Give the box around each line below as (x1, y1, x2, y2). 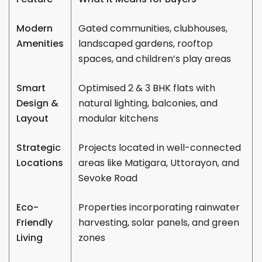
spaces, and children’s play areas (78, 51, 232, 65)
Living (16, 230, 43, 244)
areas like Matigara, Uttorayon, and (78, 156, 240, 170)
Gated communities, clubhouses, (78, 21, 228, 35)
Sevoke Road (78, 171, 138, 185)
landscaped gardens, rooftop (78, 36, 213, 50)
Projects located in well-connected (78, 140, 242, 154)
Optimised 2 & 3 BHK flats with (78, 81, 216, 95)
